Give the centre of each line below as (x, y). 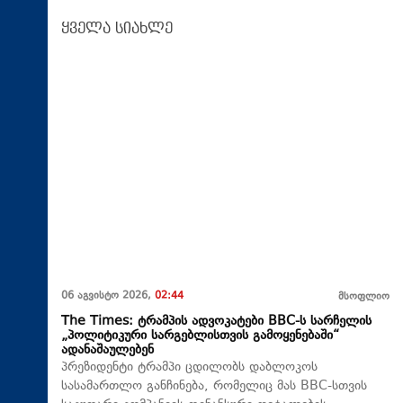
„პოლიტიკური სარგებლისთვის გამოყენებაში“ (200, 336)
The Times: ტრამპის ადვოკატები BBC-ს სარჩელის (216, 322)
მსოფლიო (364, 298)
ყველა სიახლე (117, 28)
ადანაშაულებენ (107, 351)
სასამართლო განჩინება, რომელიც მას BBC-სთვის (214, 387)
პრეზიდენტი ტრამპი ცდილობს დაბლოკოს (189, 368)
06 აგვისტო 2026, (108, 297)
